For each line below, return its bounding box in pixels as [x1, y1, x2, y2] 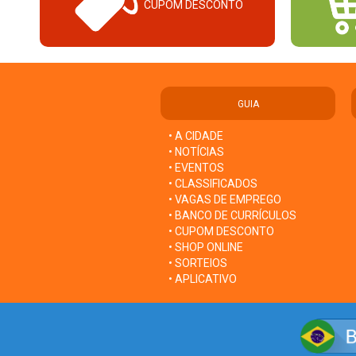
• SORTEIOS [168, 256, 227, 269]
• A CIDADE [168, 129, 223, 142]
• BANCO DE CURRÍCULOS [168, 208, 296, 222]
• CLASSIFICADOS [168, 176, 257, 190]
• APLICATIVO [168, 272, 237, 285]
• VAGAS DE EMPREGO [168, 192, 281, 206]
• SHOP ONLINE [168, 240, 243, 253]
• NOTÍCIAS [168, 145, 224, 158]
